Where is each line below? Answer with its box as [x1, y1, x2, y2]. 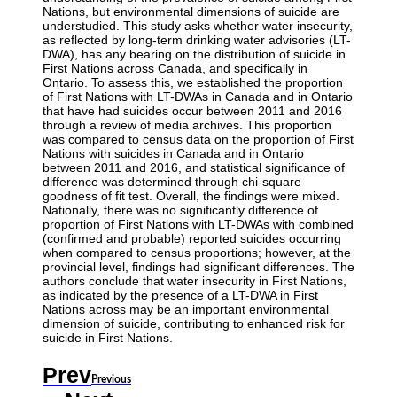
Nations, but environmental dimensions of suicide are [43, 4, 339, 19]
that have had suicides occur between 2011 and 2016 [43, 104, 342, 119]
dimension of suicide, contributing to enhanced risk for [43, 316, 345, 331]
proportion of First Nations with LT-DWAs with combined [43, 217, 354, 232]
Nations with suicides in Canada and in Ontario [43, 146, 304, 161]
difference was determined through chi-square [43, 175, 301, 190]
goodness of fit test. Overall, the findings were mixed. [43, 189, 339, 204]
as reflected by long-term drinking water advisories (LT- [43, 33, 351, 48]
